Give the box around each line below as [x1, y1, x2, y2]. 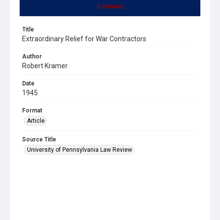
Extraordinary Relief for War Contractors [22, 34, 146, 43]
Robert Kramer [22, 61, 68, 70]
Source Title [22, 136, 56, 143]
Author [22, 53, 42, 60]
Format [22, 107, 42, 114]
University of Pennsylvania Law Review [27, 146, 132, 153]
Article [27, 117, 45, 124]
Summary [97, 2, 123, 10]
